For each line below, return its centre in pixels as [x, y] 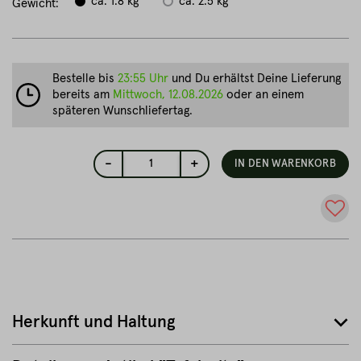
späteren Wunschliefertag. [122, 111]
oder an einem [263, 95]
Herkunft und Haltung [94, 322]
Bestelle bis [85, 79]
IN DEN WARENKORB [285, 164]
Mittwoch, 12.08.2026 [168, 95]
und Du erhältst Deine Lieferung [255, 79]
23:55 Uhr [143, 79]
